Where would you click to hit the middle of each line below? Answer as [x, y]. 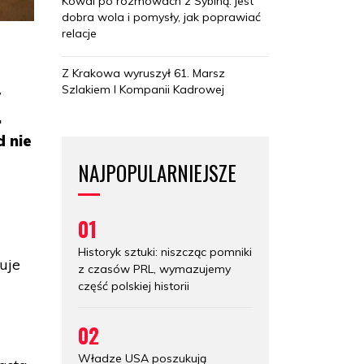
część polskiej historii [134, 286]
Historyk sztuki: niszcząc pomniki [165, 251]
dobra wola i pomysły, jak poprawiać [161, 17]
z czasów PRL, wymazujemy [154, 269]
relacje [79, 33]
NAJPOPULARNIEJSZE [157, 172]
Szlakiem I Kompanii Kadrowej [143, 89]
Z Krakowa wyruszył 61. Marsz [143, 73]
